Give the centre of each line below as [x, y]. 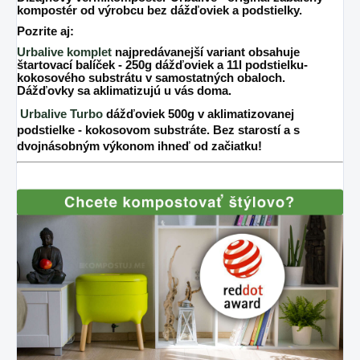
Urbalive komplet [64, 53]
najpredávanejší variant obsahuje [206, 53]
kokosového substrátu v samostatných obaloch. [151, 78]
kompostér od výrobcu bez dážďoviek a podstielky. [160, 11]
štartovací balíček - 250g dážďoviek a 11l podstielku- [162, 65]
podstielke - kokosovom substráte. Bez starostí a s [158, 131]
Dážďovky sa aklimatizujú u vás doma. [124, 91]
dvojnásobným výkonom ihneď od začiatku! [139, 147]
